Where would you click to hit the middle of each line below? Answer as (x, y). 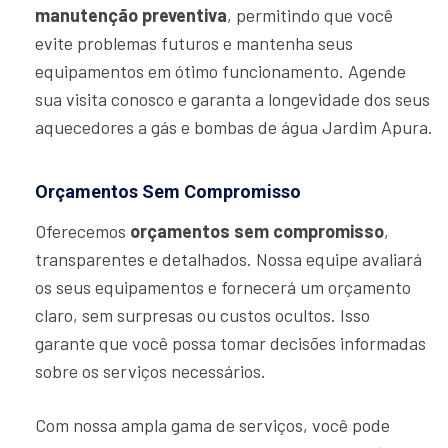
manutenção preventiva (131, 15)
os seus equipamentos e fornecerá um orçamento (223, 287)
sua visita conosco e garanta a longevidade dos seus (232, 99)
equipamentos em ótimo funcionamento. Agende (220, 71)
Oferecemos (82, 231)
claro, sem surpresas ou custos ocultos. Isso (202, 315)
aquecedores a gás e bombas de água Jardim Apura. (234, 127)
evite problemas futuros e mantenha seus (194, 43)
